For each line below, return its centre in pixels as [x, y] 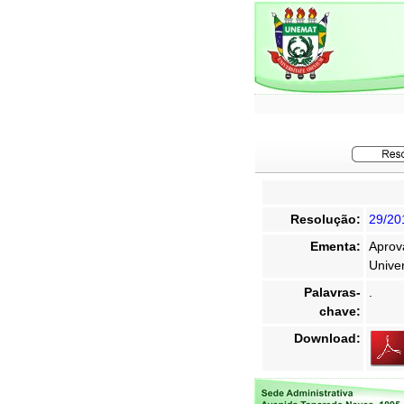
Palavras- [332, 292]
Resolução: [326, 219]
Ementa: [335, 246]
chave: [340, 311]
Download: [327, 338]
